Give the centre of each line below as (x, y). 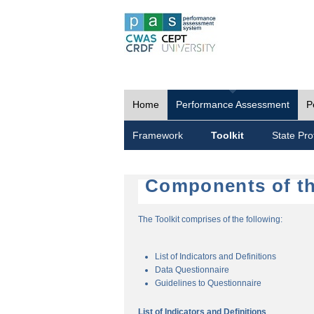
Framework (158, 135)
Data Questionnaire (192, 270)
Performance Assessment (233, 104)
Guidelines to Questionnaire (208, 283)
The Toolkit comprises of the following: (210, 219)
